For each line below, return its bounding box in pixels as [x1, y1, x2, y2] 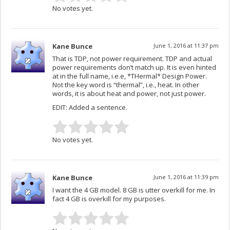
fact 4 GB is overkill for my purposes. [52, 194, 166, 204]
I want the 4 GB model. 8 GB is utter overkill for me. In [52, 185, 216, 195]
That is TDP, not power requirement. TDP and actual [52, 54, 213, 64]
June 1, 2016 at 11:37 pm [153, 42, 219, 50]
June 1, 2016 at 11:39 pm [153, 173, 219, 181]
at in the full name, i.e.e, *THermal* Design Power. [52, 71, 207, 81]
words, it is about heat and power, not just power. [52, 89, 206, 99]
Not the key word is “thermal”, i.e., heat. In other [52, 80, 200, 90]
